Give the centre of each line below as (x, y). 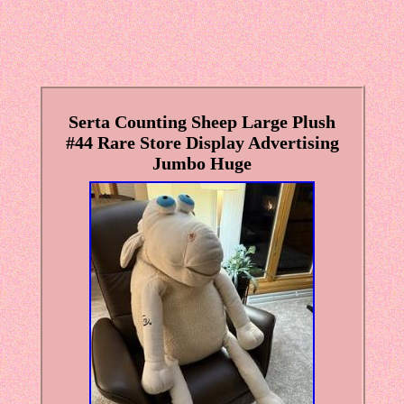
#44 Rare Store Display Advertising (202, 143)
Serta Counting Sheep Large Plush (202, 122)
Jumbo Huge (202, 164)
